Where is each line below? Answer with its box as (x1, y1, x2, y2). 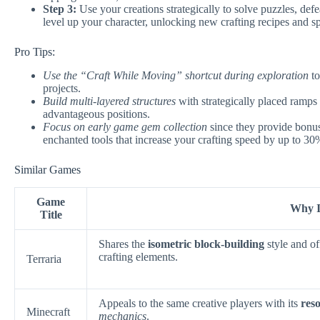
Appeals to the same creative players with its (99, 296, 301, 309)
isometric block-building (148, 237, 264, 250)
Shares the (99, 237, 148, 250)
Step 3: (43, 3, 76, 16)
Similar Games (14, 164, 81, 176)
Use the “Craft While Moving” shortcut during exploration (43, 69, 309, 82)
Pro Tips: (14, 46, 55, 59)
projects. (43, 82, 81, 95)
